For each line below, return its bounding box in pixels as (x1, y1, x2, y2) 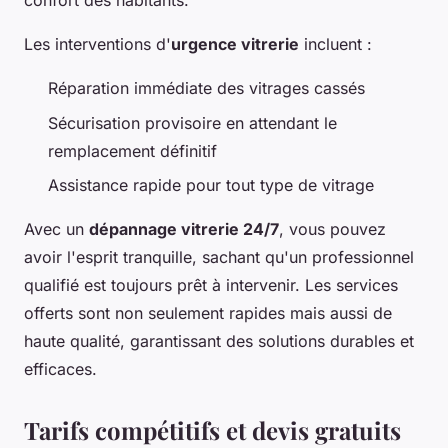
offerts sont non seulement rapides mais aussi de (24, 303, 392, 323)
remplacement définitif (48, 140, 217, 161)
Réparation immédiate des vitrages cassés (48, 78, 365, 99)
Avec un (24, 219, 89, 239)
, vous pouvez (279, 219, 386, 239)
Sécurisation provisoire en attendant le (48, 112, 337, 133)
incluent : (299, 34, 372, 55)
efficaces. (24, 359, 97, 379)
